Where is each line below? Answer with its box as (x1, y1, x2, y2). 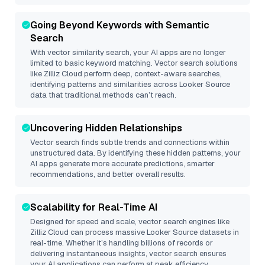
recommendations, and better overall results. (30, 169, 186, 179)
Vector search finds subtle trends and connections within (30, 137, 230, 147)
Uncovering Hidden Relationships (30, 122, 182, 134)
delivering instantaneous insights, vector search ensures (30, 248, 227, 258)
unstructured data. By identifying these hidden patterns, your (30, 148, 241, 158)
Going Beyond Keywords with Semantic (30, 19, 209, 31)
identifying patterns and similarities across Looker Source (30, 79, 230, 89)
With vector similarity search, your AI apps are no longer (30, 47, 226, 57)
